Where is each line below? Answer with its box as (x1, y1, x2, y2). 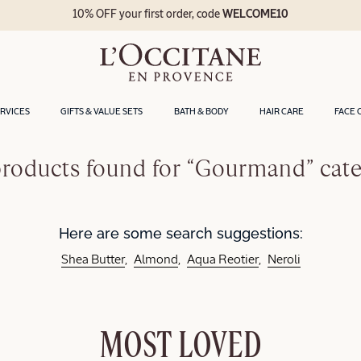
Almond (133, 254, 178, 268)
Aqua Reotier (186, 254, 259, 268)
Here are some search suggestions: (58, 224, 303, 242)
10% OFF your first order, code (73, 9, 223, 21)
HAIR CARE (259, 106, 304, 116)
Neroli (267, 254, 301, 268)
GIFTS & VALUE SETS (60, 106, 143, 116)
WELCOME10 (222, 9, 289, 21)
